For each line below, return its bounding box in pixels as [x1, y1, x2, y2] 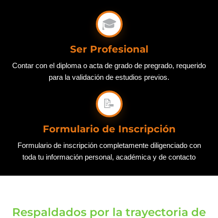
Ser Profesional [70, 43, 148, 55]
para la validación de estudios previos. [49, 73, 169, 82]
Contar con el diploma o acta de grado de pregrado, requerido [12, 61, 206, 70]
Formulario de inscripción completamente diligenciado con [17, 141, 201, 150]
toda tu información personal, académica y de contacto [22, 153, 196, 162]
